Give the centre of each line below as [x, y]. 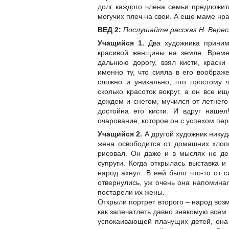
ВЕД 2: [109, 30]
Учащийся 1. [121, 43]
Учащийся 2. [121, 134]
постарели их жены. [131, 192]
